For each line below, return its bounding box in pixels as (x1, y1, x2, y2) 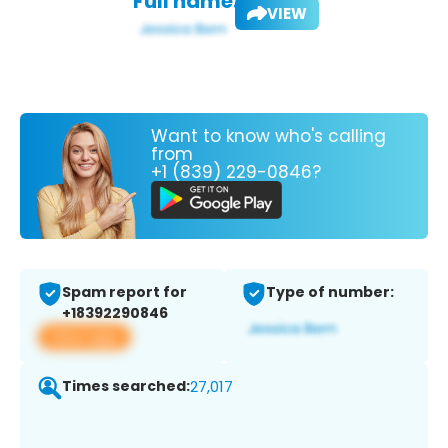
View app (50, 326, 119, 348)
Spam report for (62, 282, 187, 303)
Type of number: (266, 282, 394, 303)
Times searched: (62, 376, 190, 397)
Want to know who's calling (151, 123, 386, 148)
